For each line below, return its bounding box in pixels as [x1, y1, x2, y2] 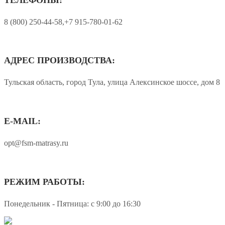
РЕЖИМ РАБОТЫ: [4, 177, 85, 187]
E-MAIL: [4, 116, 41, 127]
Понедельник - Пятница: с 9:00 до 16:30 [4, 199, 141, 208]
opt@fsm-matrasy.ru [4, 139, 68, 148]
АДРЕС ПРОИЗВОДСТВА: [4, 55, 115, 66]
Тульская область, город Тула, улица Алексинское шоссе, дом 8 [4, 78, 220, 87]
